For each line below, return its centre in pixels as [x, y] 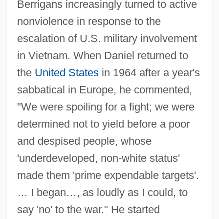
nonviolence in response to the [89, 21]
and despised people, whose [84, 141]
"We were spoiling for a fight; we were [106, 107]
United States [66, 72]
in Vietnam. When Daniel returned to [102, 55]
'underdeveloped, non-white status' [98, 158]
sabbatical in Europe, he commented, [104, 89]
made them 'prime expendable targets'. [108, 175]
